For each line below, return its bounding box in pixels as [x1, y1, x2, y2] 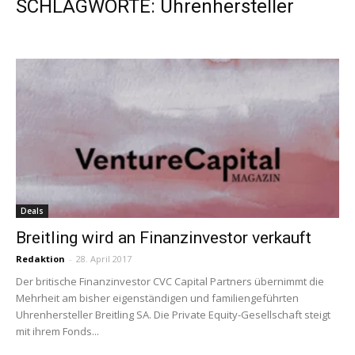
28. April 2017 [76, 253, 132, 265]
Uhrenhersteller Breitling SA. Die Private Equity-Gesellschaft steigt [16, 307, 330, 323]
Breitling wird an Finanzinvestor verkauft [16, 228, 311, 248]
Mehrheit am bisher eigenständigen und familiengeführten [16, 291, 299, 306]
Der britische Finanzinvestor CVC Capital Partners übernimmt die [16, 274, 324, 289]
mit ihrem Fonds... [16, 324, 99, 339]
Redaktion [16, 253, 65, 265]
